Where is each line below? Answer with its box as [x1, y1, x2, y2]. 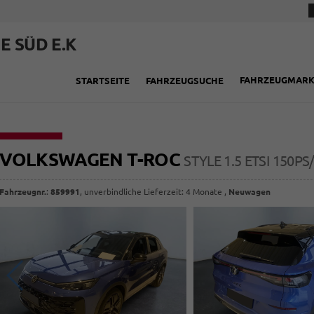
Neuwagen [228, 187, 271, 196]
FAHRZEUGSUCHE [146, 75, 224, 86]
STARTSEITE [76, 75, 130, 86]
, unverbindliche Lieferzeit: [80, 187, 186, 196]
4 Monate [186, 187, 223, 196]
